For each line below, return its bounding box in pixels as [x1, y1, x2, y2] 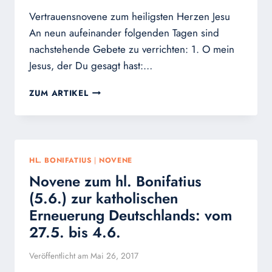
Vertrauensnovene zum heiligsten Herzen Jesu [29, 9, 230, 24]
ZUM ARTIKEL [29, 87, 89, 100]
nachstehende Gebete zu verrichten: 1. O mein [29, 42, 234, 57]
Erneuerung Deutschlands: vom [29, 205, 232, 226]
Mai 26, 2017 [90, 249, 139, 262]
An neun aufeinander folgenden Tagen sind [29, 25, 219, 41]
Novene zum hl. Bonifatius [29, 171, 202, 192]
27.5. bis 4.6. [29, 222, 121, 243]
